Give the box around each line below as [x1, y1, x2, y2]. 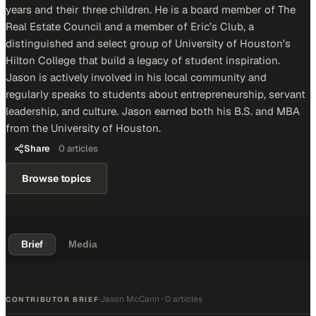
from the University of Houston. [6, 121, 161, 135]
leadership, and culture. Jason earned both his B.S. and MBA [6, 104, 300, 118]
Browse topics [22, 172, 92, 185]
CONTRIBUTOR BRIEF [6, 294, 99, 304]
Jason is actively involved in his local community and [6, 71, 267, 84]
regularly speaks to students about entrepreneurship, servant [6, 87, 305, 101]
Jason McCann [100, 293, 160, 305]
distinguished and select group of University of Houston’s [6, 37, 291, 50]
